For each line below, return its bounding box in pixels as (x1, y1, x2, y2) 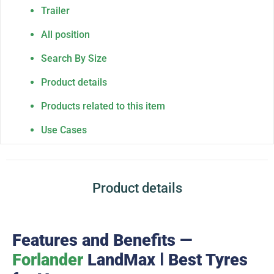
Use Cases (41, 124, 87, 136)
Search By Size (41, 52, 107, 64)
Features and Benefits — (12, 230, 192, 250)
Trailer (41, 4, 70, 17)
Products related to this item (41, 100, 165, 112)
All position (41, 28, 90, 40)
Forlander (12, 250, 83, 270)
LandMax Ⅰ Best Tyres (83, 250, 248, 270)
